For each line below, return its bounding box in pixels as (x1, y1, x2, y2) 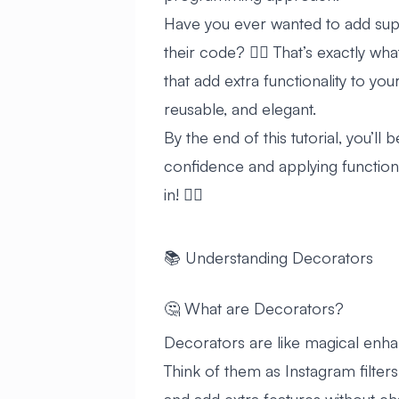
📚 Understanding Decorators (164, 248, 373, 268)
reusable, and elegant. (164, 99, 316, 119)
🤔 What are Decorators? (164, 298, 344, 319)
